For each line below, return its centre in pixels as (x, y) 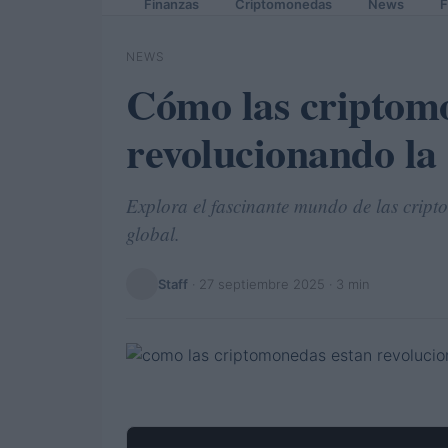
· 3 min (347, 283)
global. (153, 233)
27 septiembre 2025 (262, 283)
